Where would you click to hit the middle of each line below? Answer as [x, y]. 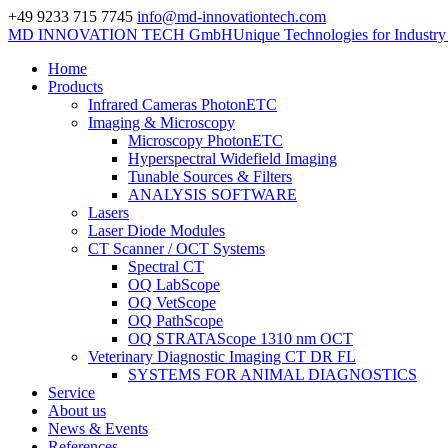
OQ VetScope [172, 302]
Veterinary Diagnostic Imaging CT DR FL [222, 356]
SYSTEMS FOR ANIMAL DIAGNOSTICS [272, 374]
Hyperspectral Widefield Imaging [232, 158]
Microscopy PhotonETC [205, 140]
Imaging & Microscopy [161, 122]
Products [75, 86]
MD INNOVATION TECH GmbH [120, 34]
